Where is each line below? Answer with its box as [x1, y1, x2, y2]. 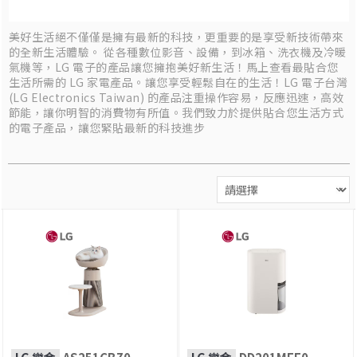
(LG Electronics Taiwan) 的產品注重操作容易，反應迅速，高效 [8, 88, 343, 105]
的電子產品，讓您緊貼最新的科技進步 [8, 119, 205, 135]
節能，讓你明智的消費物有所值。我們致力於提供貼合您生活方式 [8, 104, 343, 120]
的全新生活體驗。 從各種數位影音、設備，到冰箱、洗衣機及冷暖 [8, 43, 347, 60]
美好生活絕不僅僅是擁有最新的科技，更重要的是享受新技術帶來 [8, 28, 343, 45]
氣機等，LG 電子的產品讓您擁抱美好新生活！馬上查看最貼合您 [8, 58, 339, 75]
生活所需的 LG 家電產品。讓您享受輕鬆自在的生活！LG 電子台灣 [8, 73, 347, 90]
